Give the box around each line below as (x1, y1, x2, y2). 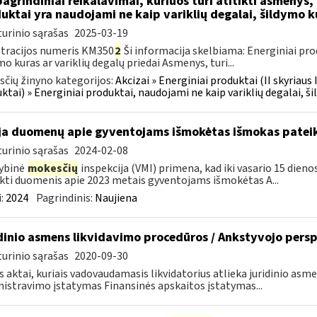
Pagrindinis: (35, 190, 95, 206)
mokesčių (27, 161, 78, 176)
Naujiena (94, 190, 137, 206)
